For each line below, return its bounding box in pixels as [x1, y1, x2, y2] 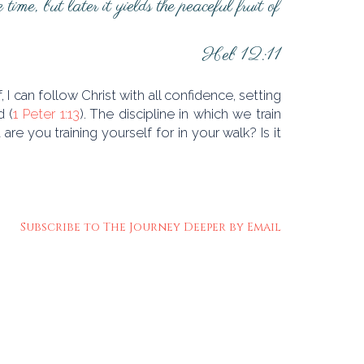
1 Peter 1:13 [13, 106, 80, 123]
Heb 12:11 [202, 43, 281, 68]
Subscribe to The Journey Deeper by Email [20, 219, 281, 236]
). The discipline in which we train [79, 106, 282, 123]
